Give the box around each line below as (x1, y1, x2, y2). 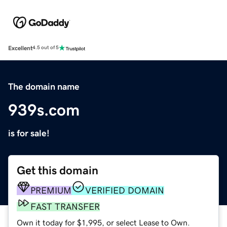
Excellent (8, 45, 32, 51)
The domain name (8, 82, 80, 91)
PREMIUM (30, 185, 71, 195)
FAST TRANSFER (30, 202, 100, 211)
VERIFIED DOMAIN (85, 185, 164, 195)
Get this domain (17, 164, 98, 176)
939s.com (8, 101, 80, 118)
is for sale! (8, 128, 50, 138)
